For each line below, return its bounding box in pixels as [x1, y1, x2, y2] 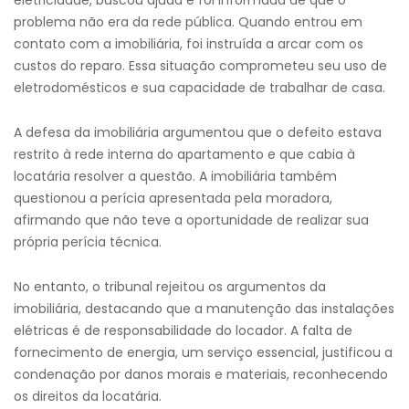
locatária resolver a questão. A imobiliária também [14, 167, 337, 185]
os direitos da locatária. [14, 387, 162, 405]
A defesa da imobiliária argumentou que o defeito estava [14, 123, 382, 142]
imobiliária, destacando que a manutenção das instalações [14, 299, 394, 318]
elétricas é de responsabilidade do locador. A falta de [14, 321, 352, 340]
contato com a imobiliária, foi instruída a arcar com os [14, 35, 363, 53]
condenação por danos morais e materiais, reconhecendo [14, 365, 388, 383]
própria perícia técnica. [14, 233, 162, 251]
